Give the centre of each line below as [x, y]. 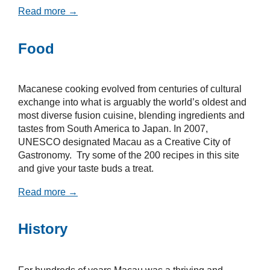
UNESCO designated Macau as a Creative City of [124, 142]
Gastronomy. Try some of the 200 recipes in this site [129, 155]
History [43, 229]
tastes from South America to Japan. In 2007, [113, 128]
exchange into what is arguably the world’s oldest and [132, 102]
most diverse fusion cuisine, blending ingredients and [131, 115]
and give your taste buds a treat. [86, 168]
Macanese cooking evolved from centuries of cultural [130, 89]
